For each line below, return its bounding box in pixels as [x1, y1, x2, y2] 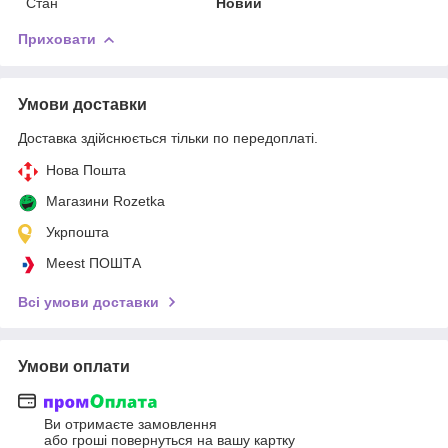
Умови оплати [18, 357, 130, 375]
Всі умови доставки [18, 293, 159, 310]
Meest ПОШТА [46, 254, 141, 271]
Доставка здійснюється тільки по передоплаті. [18, 129, 318, 146]
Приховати [18, 30, 96, 47]
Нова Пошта [46, 161, 126, 178]
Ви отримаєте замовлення [44, 416, 217, 433]
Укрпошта [46, 223, 109, 240]
